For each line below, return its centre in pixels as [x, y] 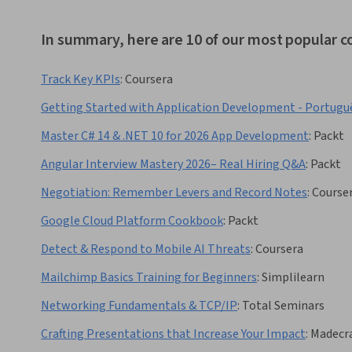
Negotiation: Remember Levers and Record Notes [174, 193]
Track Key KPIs [81, 80]
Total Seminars [283, 306]
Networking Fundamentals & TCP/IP [139, 306]
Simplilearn [293, 278]
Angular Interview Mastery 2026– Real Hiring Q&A [173, 165]
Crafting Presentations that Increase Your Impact [173, 334]
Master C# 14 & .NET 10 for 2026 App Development [175, 136]
